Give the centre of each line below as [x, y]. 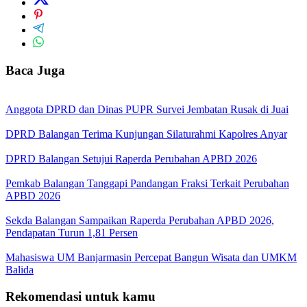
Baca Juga [35, 71]
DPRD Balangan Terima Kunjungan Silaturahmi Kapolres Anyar [146, 134]
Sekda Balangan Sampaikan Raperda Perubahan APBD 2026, [140, 220]
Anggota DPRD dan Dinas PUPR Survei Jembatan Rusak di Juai [147, 109]
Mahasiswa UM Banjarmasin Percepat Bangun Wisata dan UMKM [151, 257]
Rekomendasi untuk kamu [81, 296]
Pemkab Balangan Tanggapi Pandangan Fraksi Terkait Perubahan [147, 183]
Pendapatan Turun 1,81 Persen [72, 232]
